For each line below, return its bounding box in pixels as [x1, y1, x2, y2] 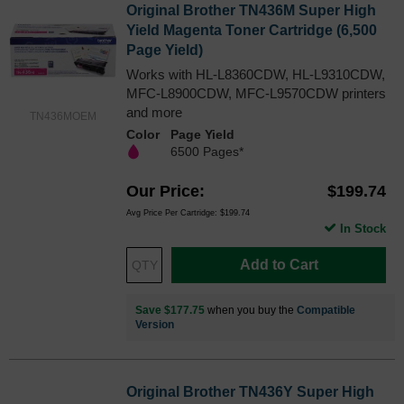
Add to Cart [239, 256, 318, 272]
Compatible [297, 303, 355, 317]
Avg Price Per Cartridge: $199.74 [126, 207, 250, 217]
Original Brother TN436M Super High [126, 2, 376, 18]
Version [135, 317, 174, 331]
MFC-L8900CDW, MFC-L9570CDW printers [126, 85, 386, 101]
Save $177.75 [135, 303, 205, 317]
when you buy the [205, 303, 297, 317]
